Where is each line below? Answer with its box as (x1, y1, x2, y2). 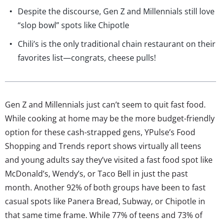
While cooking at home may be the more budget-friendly (5, 112, 215, 124)
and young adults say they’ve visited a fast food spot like (5, 154, 213, 165)
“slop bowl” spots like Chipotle (18, 19, 129, 31)
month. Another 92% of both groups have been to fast (5, 182, 206, 193)
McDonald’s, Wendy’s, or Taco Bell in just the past (5, 168, 188, 179)
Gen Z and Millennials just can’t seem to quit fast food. (5, 99, 206, 110)
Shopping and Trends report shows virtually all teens (5, 140, 201, 151)
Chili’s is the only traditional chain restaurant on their (18, 38, 216, 49)
